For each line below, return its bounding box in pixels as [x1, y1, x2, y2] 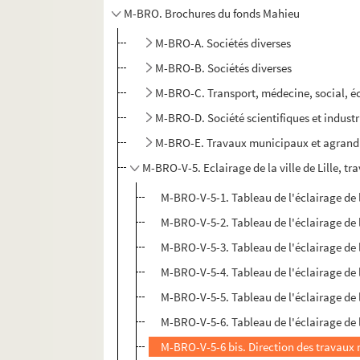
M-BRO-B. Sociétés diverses [155, 60, 292, 76]
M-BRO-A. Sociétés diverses [155, 35, 292, 51]
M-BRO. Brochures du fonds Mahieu [124, 6, 301, 22]
